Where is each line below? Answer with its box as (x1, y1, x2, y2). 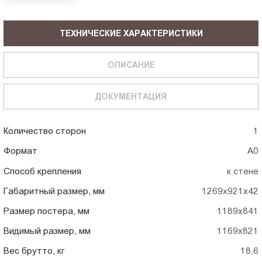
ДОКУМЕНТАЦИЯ (95, 91, 167, 101)
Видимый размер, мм (4, 226, 91, 236)
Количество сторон (4, 126, 87, 136)
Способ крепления (4, 166, 82, 176)
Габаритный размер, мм (4, 185, 105, 196)
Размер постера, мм (4, 205, 90, 216)
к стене (226, 166, 258, 176)
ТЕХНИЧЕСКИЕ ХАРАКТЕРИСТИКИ (59, 28, 203, 38)
